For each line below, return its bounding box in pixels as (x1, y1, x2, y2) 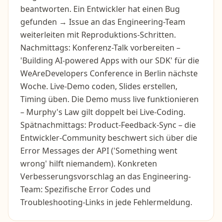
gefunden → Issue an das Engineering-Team (20, 16, 185, 27)
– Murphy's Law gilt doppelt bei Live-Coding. (20, 107, 185, 117)
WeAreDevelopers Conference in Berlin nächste (20, 68, 198, 79)
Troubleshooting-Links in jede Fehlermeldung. (20, 197, 192, 208)
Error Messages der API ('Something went (20, 145, 177, 156)
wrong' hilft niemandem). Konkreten (20, 158, 157, 169)
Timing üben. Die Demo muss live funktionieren (20, 94, 199, 105)
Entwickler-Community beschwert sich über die (20, 132, 197, 143)
